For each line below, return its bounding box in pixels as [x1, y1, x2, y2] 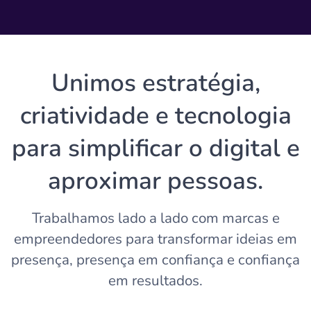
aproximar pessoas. [48, 165, 263, 197]
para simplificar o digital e [11, 132, 300, 165]
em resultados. [108, 271, 203, 290]
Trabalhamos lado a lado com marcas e [31, 208, 280, 228]
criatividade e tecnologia [19, 99, 292, 132]
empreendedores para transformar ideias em [14, 229, 297, 249]
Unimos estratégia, [51, 67, 260, 99]
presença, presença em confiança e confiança [11, 250, 300, 269]
